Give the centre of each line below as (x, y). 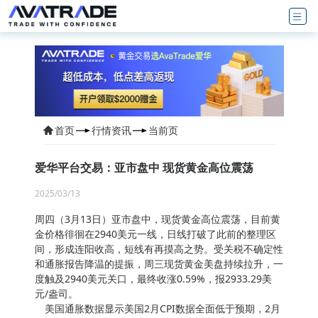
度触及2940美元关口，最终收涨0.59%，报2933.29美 (153, 279)
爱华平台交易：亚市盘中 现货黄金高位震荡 (144, 168)
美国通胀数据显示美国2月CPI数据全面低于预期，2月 (157, 308)
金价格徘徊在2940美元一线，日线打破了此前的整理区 (155, 234)
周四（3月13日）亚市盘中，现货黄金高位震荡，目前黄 (157, 219)
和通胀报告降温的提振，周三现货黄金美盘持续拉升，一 (159, 264)
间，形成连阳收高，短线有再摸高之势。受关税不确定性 (159, 249)
